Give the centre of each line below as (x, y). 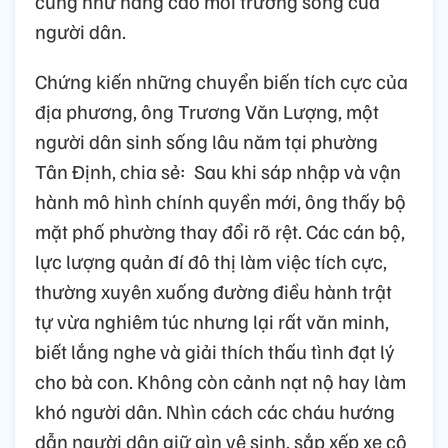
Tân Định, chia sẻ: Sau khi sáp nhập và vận (218, 171)
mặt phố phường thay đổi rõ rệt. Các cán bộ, (220, 231)
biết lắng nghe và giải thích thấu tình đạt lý (215, 351)
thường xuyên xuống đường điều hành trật (213, 291)
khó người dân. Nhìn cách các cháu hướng (215, 411)
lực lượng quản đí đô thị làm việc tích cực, (211, 261)
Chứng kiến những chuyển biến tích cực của (221, 81)
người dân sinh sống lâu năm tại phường (206, 141)
